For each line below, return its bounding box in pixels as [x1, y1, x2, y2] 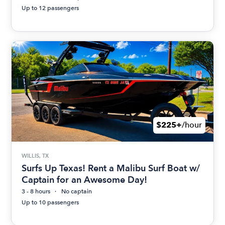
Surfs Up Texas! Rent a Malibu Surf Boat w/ [22, 163, 200, 174]
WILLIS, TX [22, 152, 49, 159]
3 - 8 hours [22, 188, 51, 195]
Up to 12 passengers [22, 4, 79, 12]
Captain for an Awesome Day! [22, 174, 148, 185]
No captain [61, 188, 92, 195]
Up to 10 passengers [22, 199, 79, 206]
